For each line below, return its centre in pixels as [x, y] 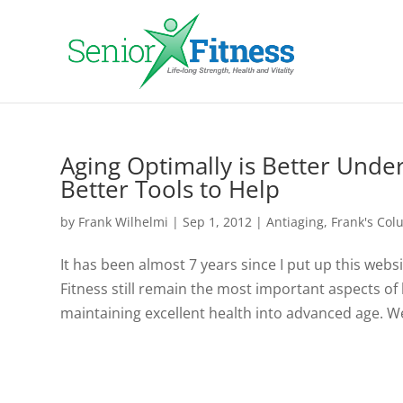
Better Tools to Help [170, 189]
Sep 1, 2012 [218, 222]
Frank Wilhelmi [124, 222]
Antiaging [296, 222]
